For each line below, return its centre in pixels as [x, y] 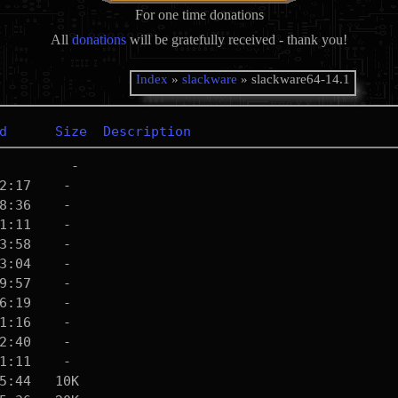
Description [147, 131]
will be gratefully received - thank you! [237, 40]
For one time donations [199, 15]
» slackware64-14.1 [293, 79]
